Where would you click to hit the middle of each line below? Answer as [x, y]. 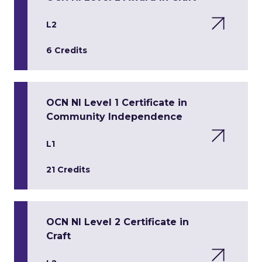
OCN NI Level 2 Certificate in [118, 222]
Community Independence [114, 117]
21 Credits [68, 170]
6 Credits [67, 50]
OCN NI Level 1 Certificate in [117, 103]
